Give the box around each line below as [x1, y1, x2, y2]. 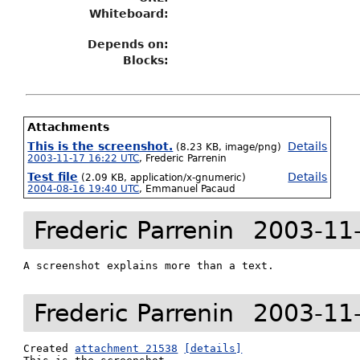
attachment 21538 [75, 342, 178, 354]
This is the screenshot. [27, 140, 174, 153]
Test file [27, 170, 79, 183]
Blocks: [123, 54, 170, 67]
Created [23, 342, 76, 354]
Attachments [27, 121, 110, 133]
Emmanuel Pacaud [145, 183, 236, 194]
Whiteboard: [89, 7, 170, 20]
